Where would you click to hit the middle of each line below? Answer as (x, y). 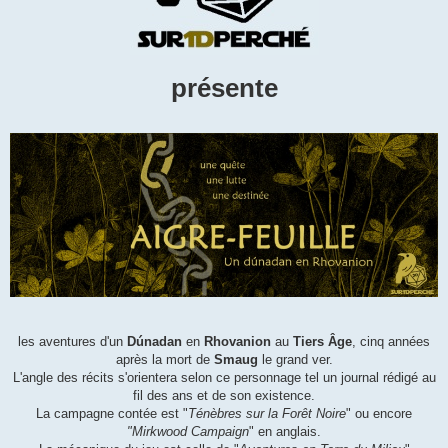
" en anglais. (285, 431)
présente (224, 88)
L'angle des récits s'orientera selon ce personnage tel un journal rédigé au (224, 377)
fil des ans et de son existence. (224, 395)
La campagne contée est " (112, 413)
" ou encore (379, 413)
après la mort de (164, 359)
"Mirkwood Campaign (188, 431)
